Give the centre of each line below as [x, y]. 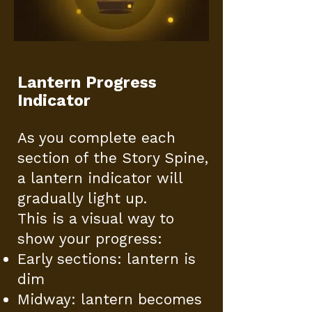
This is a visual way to [96, 218]
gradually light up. [82, 198]
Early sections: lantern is [107, 259]
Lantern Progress [87, 83]
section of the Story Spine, [113, 158]
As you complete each [96, 138]
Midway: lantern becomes [110, 299]
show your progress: [90, 239]
